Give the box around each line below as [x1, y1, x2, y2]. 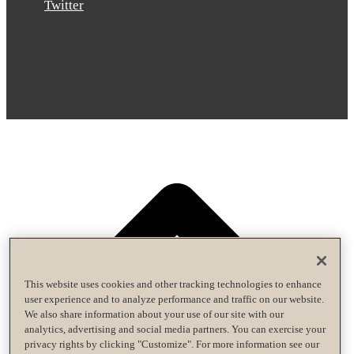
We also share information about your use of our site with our [24, 307, 284, 320]
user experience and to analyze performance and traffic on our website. [24, 292, 324, 305]
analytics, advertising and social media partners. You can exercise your [24, 322, 326, 335]
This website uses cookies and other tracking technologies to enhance [24, 277, 322, 290]
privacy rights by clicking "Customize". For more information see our [24, 337, 319, 350]
